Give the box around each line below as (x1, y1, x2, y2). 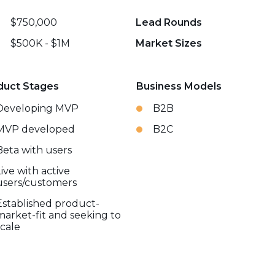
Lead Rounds (136, 17, 203, 28)
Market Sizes (136, 37, 203, 49)
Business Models (136, 80, 222, 92)
